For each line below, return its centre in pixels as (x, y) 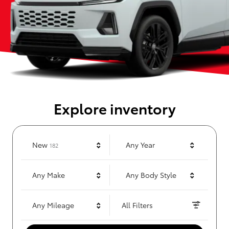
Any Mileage (53, 205)
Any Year (140, 145)
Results (67, 143)
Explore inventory (114, 108)
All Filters (137, 205)
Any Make (49, 175)
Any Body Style (151, 175)
